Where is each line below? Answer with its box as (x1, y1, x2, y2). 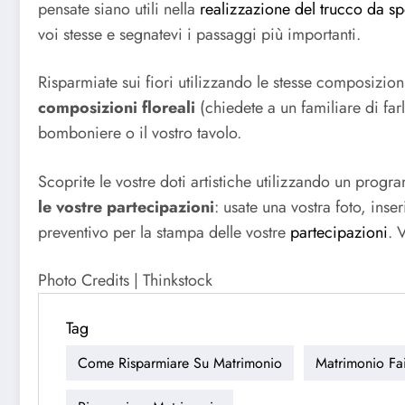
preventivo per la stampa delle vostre (38, 220, 290, 244)
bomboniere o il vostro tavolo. (38, 121, 241, 146)
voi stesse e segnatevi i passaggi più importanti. (38, 22, 361, 46)
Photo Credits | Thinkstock (38, 268, 212, 293)
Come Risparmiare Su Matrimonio (78, 352, 282, 373)
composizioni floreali (38, 96, 195, 120)
